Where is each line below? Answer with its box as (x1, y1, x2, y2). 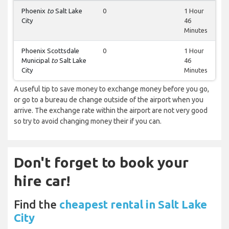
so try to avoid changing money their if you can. (14, 117, 162, 126)
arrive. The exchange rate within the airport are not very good (14, 106, 208, 115)
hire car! (14, 173, 70, 189)
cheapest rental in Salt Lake (59, 198, 207, 211)
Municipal (21, 57, 51, 64)
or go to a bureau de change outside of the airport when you (14, 96, 203, 104)
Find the (14, 198, 59, 211)
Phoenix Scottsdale (21, 47, 79, 55)
